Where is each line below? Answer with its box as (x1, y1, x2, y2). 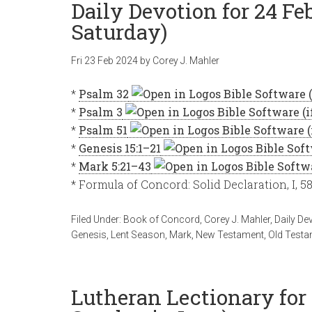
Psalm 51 (79, 123, 127, 137)
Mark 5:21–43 (79, 159, 151, 173)
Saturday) (71, 18, 167, 45)
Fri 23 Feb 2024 (71, 55, 138, 66)
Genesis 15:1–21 (79, 141, 161, 155)
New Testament (196, 229, 264, 240)
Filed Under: (71, 214, 123, 225)
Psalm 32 (79, 86, 129, 101)
